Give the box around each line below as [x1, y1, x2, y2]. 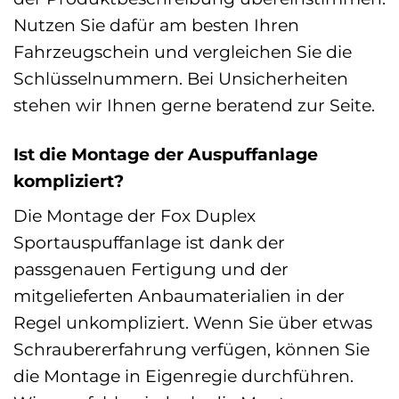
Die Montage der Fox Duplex [13, 205, 256, 227]
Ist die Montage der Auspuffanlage [13, 142, 318, 165]
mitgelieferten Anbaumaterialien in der [13, 285, 345, 307]
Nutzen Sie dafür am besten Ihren [13, 13, 299, 36]
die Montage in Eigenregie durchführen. [13, 365, 354, 387]
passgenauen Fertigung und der [13, 258, 289, 281]
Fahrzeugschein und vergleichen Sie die [13, 40, 352, 62]
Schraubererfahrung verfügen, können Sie [13, 338, 370, 361]
